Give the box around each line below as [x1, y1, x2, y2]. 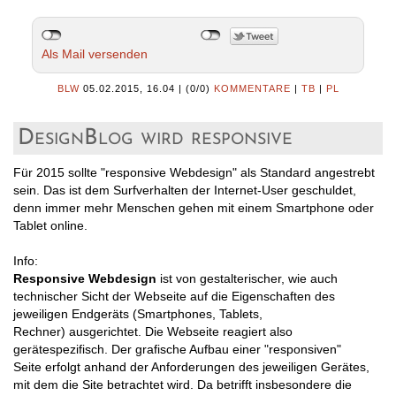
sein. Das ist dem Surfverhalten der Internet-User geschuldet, [13, 182, 356, 197]
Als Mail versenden [41, 46, 148, 61]
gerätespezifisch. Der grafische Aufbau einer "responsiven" [13, 341, 341, 356]
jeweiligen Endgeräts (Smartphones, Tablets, [13, 306, 263, 321]
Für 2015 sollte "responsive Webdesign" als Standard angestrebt [13, 164, 375, 179]
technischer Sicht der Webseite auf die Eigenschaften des [13, 288, 335, 303]
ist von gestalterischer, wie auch [156, 270, 338, 286]
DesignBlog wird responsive [18, 126, 293, 149]
